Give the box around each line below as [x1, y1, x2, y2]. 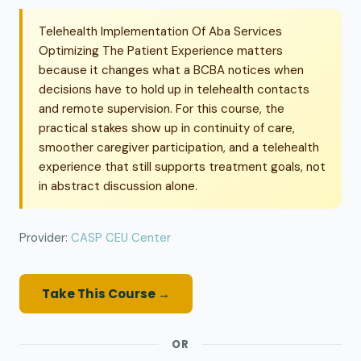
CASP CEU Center [71, 230, 171, 247]
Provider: [19, 230, 71, 247]
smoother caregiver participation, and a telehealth [39, 139, 319, 156]
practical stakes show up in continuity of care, [39, 120, 295, 137]
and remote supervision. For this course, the [39, 101, 284, 118]
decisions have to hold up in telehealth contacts [39, 81, 309, 98]
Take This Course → [42, 285, 170, 303]
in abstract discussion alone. [39, 178, 197, 195]
